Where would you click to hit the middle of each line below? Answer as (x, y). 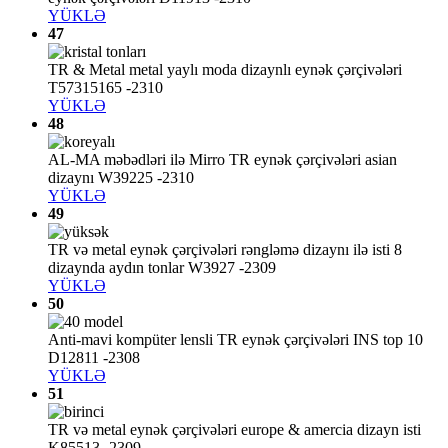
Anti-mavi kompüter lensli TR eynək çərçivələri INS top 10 (235, 340)
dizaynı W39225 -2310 (121, 178)
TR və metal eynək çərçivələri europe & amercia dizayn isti (234, 430)
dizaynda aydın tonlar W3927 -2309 (162, 268)
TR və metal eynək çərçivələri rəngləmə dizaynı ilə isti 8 (225, 250)
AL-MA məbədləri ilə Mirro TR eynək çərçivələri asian (222, 160)
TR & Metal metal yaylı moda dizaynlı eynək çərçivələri (225, 70)
